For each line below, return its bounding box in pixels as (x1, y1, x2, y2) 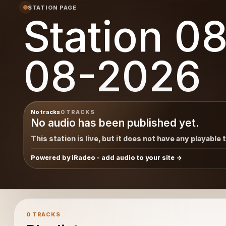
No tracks (30, 108, 61, 116)
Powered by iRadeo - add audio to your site (30, 153, 175, 161)
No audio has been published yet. (30, 116, 199, 129)
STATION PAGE (27, 4, 77, 11)
